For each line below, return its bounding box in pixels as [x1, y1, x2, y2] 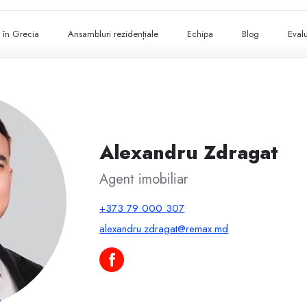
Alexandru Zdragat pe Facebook [110, 258, 236, 271]
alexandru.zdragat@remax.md [99, 221, 229, 236]
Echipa [187, 27, 214, 41]
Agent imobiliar [99, 169, 188, 189]
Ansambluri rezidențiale [68, 27, 159, 41]
